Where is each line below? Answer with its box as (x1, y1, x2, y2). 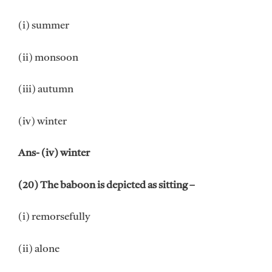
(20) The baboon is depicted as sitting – (18, 180, 195, 191)
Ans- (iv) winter (18, 148, 90, 159)
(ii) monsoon (18, 52, 78, 63)
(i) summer (18, 21, 69, 32)
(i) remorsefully (18, 212, 90, 223)
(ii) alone (18, 243, 59, 254)
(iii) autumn (18, 84, 73, 95)
